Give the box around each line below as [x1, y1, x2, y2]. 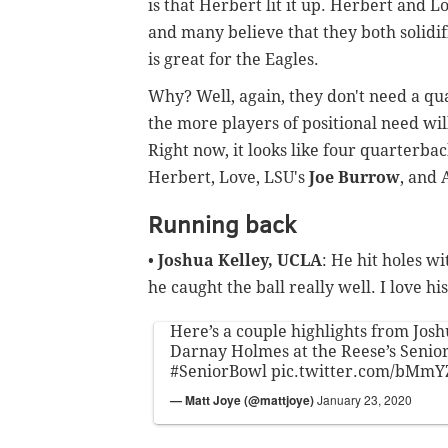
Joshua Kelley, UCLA [158, 251, 322, 271]
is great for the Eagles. [148, 50, 319, 70]
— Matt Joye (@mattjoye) [170, 391, 317, 410]
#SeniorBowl [170, 362, 267, 382]
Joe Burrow [309, 168, 400, 188]
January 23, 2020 [317, 391, 412, 409]
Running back [148, 207, 296, 241]
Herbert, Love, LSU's [148, 168, 309, 188]
